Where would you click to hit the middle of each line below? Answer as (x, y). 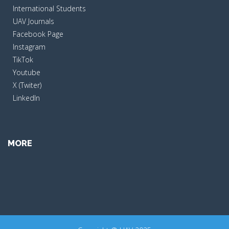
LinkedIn (26, 98)
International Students (49, 8)
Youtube (27, 72)
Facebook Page (38, 34)
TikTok (23, 59)
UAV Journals (33, 21)
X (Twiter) (27, 85)
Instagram (29, 47)
